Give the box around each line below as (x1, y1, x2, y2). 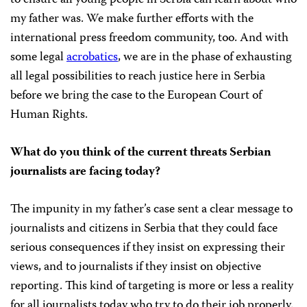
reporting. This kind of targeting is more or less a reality (10, 276, 293, 297)
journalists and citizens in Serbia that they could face (10, 219, 278, 240)
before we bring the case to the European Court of (10, 86, 262, 107)
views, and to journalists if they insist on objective (10, 257, 261, 278)
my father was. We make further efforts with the (10, 9, 254, 30)
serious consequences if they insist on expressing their (10, 238, 285, 259)
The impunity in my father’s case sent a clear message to (10, 199, 293, 221)
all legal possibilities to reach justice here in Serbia (10, 66, 265, 88)
